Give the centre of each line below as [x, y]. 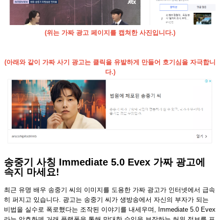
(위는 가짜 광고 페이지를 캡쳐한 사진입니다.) [110, 33]
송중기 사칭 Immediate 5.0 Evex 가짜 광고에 [105, 162]
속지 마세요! [32, 172]
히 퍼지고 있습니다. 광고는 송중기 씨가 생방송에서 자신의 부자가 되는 [106, 199]
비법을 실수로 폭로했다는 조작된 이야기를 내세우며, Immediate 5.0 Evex [110, 209]
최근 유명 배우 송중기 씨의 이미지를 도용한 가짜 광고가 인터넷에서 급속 [110, 190]
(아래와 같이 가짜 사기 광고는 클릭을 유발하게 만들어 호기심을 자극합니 [110, 62]
